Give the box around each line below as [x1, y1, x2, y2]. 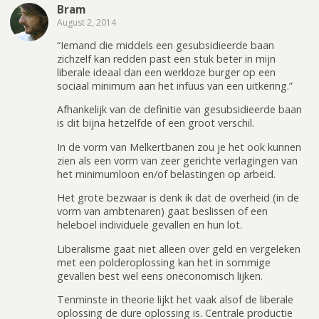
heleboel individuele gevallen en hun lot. [57, 218, 242, 232]
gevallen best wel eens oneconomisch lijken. [57, 268, 263, 283]
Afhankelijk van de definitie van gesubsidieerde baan [57, 103, 302, 117]
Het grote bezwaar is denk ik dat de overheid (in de [57, 191, 299, 205]
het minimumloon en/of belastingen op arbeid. [57, 167, 276, 181]
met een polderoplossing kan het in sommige [57, 255, 271, 269]
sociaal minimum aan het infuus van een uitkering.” [57, 78, 293, 93]
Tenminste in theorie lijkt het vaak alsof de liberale [57, 292, 293, 306]
